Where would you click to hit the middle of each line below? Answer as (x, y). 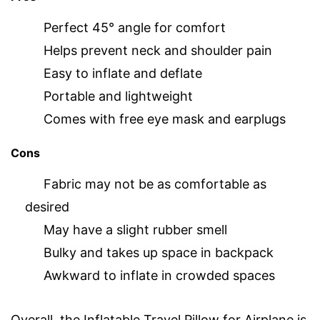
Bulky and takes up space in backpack (159, 252)
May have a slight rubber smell (135, 229)
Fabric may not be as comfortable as (155, 184)
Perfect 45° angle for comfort (135, 28)
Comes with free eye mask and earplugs (165, 119)
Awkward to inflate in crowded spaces (159, 275)
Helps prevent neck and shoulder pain (158, 51)
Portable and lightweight (118, 96)
